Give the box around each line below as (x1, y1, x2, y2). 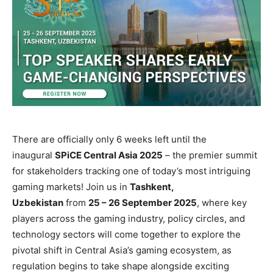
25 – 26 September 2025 (88, 197, 197, 209)
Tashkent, (130, 181, 174, 193)
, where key (197, 197, 247, 209)
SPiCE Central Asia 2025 (55, 149, 163, 161)
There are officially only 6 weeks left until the (12, 133, 207, 146)
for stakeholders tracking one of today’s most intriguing (12, 165, 250, 177)
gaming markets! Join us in (12, 181, 130, 193)
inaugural (12, 149, 55, 161)
